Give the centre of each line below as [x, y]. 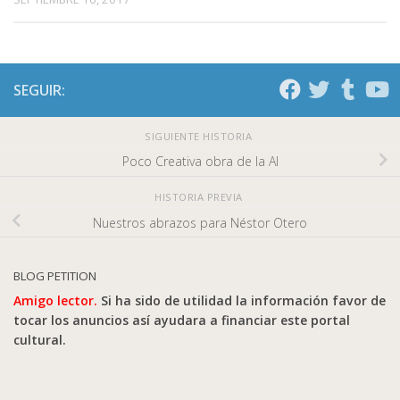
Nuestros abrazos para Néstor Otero [200, 222]
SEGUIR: [39, 90]
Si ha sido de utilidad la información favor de [242, 300]
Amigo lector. [55, 300]
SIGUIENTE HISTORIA [200, 136]
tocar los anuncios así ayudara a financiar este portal [182, 320]
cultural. [40, 339]
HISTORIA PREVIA [200, 197]
